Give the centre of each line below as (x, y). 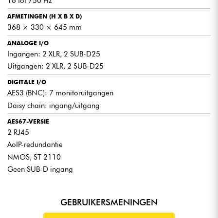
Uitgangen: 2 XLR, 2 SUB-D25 (55, 66)
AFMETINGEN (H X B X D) (45, 16)
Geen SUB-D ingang (40, 170)
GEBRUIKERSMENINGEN (109, 202)
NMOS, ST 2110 (34, 157)
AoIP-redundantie (35, 145)
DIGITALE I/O (27, 82)
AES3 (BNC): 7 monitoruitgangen (60, 93)
